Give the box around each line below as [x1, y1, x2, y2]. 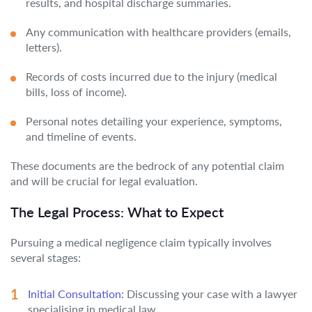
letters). [26, 40, 62, 54]
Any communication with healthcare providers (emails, [26, 25, 291, 38]
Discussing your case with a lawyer [124, 287, 297, 300]
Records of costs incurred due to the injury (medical [26, 70, 277, 83]
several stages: [10, 251, 81, 264]
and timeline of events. [26, 130, 136, 143]
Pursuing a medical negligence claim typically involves [10, 235, 272, 249]
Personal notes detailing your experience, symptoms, [26, 114, 282, 127]
